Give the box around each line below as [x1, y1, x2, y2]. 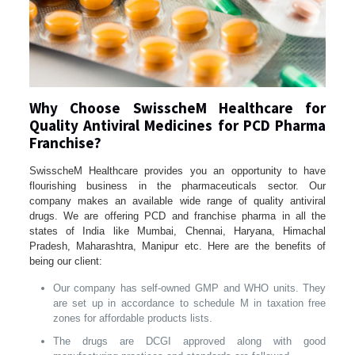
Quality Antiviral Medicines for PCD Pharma [29, 116, 326, 136]
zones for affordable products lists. [52, 312, 212, 325]
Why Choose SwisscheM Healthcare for [29, 98, 326, 118]
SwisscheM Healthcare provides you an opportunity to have [29, 165, 326, 177]
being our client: [29, 255, 102, 268]
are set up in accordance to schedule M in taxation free [52, 297, 326, 310]
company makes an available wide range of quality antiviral [29, 195, 326, 208]
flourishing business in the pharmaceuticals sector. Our [29, 180, 326, 193]
